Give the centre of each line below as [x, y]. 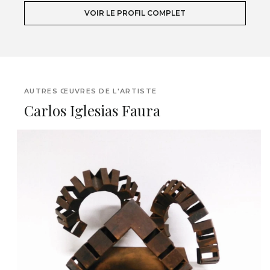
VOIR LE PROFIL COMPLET [135, 13]
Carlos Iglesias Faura [92, 110]
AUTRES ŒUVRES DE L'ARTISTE [91, 91]
